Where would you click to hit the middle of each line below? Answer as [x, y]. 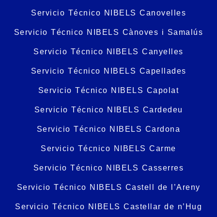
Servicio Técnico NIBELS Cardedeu [108, 110]
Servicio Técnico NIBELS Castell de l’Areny [108, 187]
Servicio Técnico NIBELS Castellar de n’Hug [108, 207]
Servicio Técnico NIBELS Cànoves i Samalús [108, 32]
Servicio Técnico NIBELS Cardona [108, 129]
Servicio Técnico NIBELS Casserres [108, 168]
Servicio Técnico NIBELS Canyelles [108, 52]
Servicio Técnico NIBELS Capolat [108, 91]
